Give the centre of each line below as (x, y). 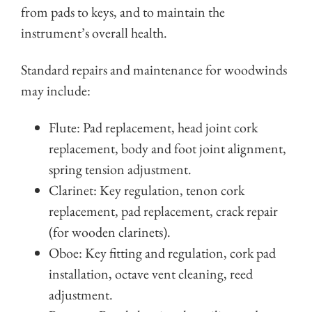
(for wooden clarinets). (110, 232)
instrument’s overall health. (94, 33)
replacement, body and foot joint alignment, (167, 149)
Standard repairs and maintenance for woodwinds (154, 70)
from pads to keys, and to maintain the (123, 12)
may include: (56, 91)
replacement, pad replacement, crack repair (163, 211)
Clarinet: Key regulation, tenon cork (147, 190)
